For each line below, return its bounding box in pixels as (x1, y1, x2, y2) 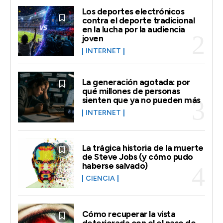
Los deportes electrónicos (82, 6, 185, 17)
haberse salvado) (82, 161, 148, 171)
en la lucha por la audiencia (82, 24, 185, 35)
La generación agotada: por (82, 77, 190, 87)
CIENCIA (85, 174, 115, 183)
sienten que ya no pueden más (82, 95, 201, 105)
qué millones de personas (82, 86, 180, 96)
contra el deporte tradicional (82, 15, 195, 26)
